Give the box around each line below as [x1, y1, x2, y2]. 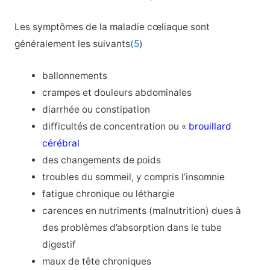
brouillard [189, 120, 232, 132]
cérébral [42, 137, 80, 149]
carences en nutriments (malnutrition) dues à [42, 204, 242, 216]
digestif [42, 238, 77, 250]
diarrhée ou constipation [42, 103, 151, 115]
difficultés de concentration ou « [42, 120, 189, 132]
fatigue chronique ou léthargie [42, 187, 175, 199]
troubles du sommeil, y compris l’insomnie [42, 171, 225, 183]
